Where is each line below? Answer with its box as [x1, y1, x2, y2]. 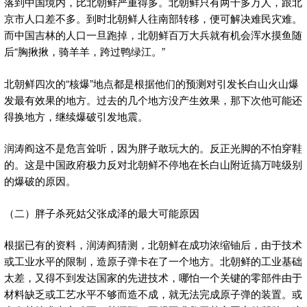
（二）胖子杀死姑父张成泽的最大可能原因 [4, 205, 199, 220]
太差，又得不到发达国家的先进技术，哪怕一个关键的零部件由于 [4, 270, 302, 285]
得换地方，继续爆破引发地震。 [4, 108, 148, 123]
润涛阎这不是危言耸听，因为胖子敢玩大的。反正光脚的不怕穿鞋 [4, 140, 302, 156]
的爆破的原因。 [4, 173, 76, 188]
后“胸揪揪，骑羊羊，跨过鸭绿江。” [4, 44, 165, 59]
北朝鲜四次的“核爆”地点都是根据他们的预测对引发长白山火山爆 [4, 75, 299, 90]
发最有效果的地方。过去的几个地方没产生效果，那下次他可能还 [4, 92, 302, 107]
